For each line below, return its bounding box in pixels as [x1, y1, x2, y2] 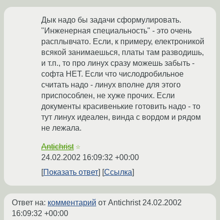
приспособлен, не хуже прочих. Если [41, 91, 175, 100]
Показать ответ [43, 168, 98, 177]
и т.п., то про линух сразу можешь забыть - [41, 59, 194, 68]
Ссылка [104, 168, 132, 177]
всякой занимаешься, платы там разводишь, [41, 48, 204, 57]
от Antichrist [96, 198, 142, 207]
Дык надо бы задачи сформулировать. [41, 16, 181, 25]
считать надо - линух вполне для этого [41, 81, 181, 89]
